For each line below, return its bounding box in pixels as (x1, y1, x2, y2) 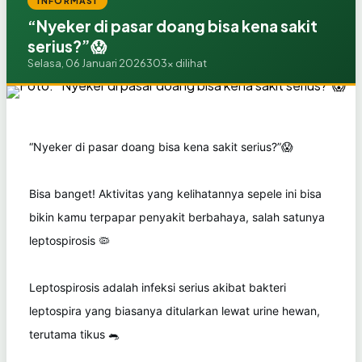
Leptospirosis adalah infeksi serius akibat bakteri (29, 280, 286, 294)
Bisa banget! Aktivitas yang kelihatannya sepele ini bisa (29, 186, 322, 200)
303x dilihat (145, 56, 207, 69)
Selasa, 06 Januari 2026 (27, 56, 146, 69)
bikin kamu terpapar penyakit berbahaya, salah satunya (29, 209, 325, 224)
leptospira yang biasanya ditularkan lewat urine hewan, (29, 303, 320, 318)
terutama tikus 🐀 (29, 326, 120, 341)
